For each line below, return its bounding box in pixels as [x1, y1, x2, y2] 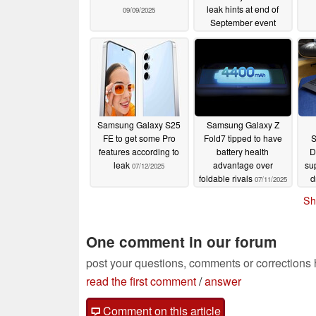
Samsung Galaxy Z [206, 119, 279, 131]
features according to [99, 145, 179, 158]
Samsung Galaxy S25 [97, 119, 181, 131]
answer [205, 272, 241, 289]
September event [209, 16, 276, 29]
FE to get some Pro [102, 132, 176, 145]
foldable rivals [198, 172, 255, 185]
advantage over [212, 159, 273, 171]
